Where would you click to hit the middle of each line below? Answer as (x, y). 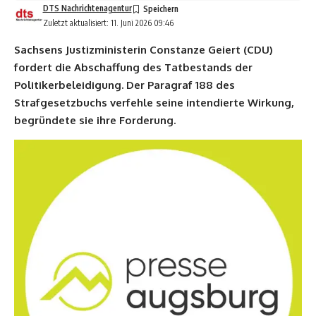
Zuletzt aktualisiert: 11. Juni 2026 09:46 (108, 23)
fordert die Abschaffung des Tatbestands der (133, 67)
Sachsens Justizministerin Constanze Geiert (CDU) (144, 49)
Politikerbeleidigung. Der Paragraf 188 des (124, 85)
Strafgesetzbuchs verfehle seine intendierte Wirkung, (154, 102)
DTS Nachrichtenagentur (87, 8)
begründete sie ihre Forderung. (95, 120)
